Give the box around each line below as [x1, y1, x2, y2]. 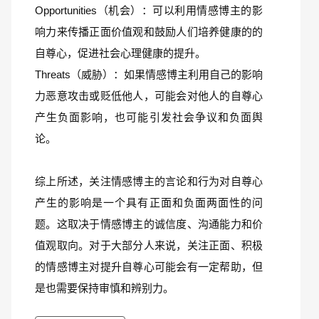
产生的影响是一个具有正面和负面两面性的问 [35, 197, 263, 209]
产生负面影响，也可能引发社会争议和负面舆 [35, 111, 263, 123]
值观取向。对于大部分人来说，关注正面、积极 [35, 239, 263, 251]
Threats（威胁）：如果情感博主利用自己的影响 [35, 68, 263, 80]
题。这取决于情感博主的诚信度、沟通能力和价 [35, 218, 263, 230]
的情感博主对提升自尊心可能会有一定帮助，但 [35, 261, 263, 273]
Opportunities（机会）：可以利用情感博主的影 [35, 4, 263, 16]
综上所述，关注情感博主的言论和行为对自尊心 [35, 175, 263, 187]
